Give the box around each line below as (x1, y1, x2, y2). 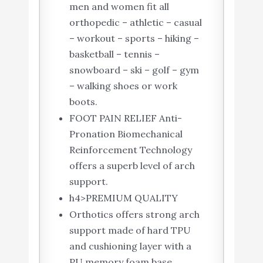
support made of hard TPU (69, 224, 191, 236)
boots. (69, 95, 97, 107)
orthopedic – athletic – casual (69, 16, 202, 28)
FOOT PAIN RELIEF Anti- (69, 112, 182, 124)
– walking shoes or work (69, 79, 177, 92)
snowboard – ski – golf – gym (69, 63, 199, 76)
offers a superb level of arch (69, 159, 195, 171)
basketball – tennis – (69, 48, 160, 60)
